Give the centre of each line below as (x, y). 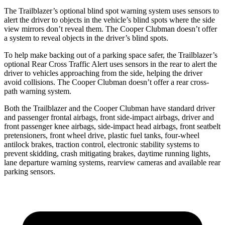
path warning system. (38, 91)
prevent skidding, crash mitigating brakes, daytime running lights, (107, 153)
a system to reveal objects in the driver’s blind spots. (86, 38)
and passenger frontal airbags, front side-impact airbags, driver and (109, 117)
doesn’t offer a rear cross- (168, 82)
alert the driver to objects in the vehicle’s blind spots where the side (109, 20)
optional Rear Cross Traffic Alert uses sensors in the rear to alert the (110, 64)
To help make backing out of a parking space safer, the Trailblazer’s (111, 55)
